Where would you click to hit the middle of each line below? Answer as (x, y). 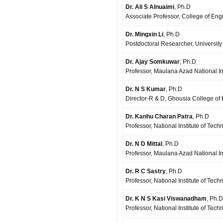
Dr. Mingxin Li (144, 34)
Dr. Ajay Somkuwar (153, 62)
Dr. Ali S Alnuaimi (150, 7)
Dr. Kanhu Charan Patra (159, 116)
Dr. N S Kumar (146, 89)
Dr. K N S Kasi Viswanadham (166, 199)
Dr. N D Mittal (144, 144)
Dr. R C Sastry (146, 171)
